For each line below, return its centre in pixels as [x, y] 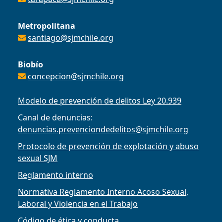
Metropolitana [47, 26]
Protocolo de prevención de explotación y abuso [108, 146]
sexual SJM [38, 158]
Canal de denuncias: [55, 118]
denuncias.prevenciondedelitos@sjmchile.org [103, 130]
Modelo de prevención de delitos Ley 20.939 [100, 101]
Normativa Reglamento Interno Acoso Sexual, [103, 192]
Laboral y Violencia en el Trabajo [78, 204]
